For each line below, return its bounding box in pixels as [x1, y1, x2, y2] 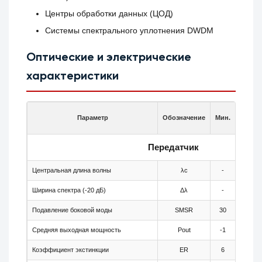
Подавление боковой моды [32, 206, 113, 214]
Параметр [77, 114, 108, 122]
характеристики [26, 71, 119, 83]
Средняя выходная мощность [32, 226, 122, 234]
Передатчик [147, 142, 199, 153]
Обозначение [163, 114, 206, 122]
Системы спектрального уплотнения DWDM [45, 26, 214, 36]
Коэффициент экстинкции [32, 246, 109, 254]
